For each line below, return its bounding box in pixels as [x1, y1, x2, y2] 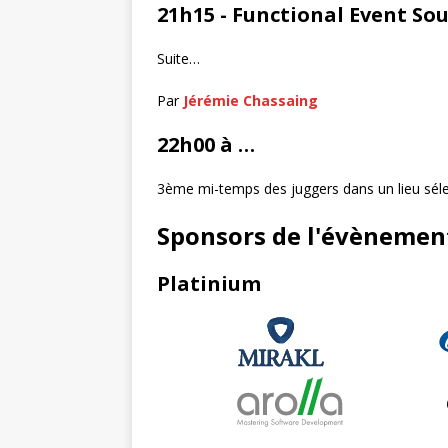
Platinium [157, 270, 261, 297]
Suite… [157, 49, 200, 68]
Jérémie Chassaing [183, 91, 318, 110]
